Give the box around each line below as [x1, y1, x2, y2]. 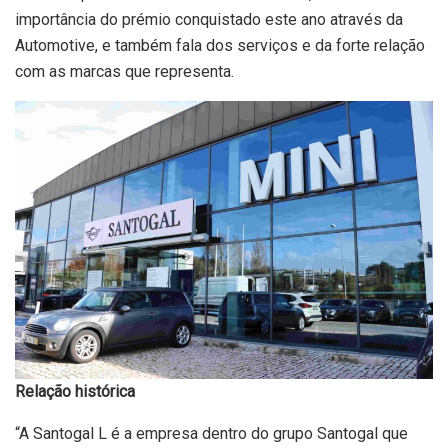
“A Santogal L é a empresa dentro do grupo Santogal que [15, 424, 408, 444]
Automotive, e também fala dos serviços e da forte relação [15, 35, 425, 55]
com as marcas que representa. [15, 61, 234, 81]
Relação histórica [15, 382, 135, 402]
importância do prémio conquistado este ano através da [15, 9, 403, 29]
